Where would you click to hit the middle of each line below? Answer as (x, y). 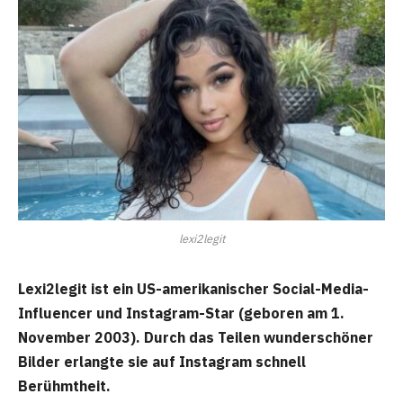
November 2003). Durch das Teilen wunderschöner (196, 337)
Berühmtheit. (64, 385)
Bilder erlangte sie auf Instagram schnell (162, 361)
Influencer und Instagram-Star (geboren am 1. (181, 313)
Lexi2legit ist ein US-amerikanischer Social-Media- (193, 288)
